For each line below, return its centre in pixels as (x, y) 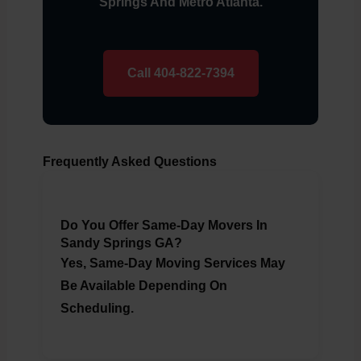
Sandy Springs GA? (121, 243)
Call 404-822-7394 (180, 73)
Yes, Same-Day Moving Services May (172, 263)
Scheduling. (97, 309)
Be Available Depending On (143, 286)
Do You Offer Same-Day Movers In (164, 226)
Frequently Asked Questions (129, 162)
